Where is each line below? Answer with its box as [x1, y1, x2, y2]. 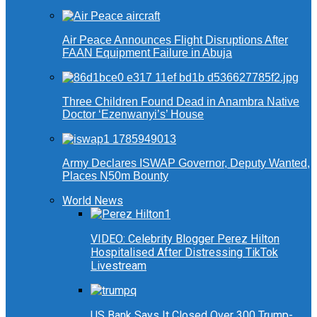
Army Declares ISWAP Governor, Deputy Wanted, [62, 157, 310, 170]
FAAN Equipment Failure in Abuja [62, 47, 232, 59]
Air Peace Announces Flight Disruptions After [62, 34, 288, 47]
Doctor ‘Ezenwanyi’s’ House [62, 108, 204, 121]
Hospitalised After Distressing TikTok [91, 246, 278, 260]
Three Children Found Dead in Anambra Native [62, 96, 299, 108]
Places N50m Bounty [62, 170, 168, 183]
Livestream [91, 259, 146, 273]
